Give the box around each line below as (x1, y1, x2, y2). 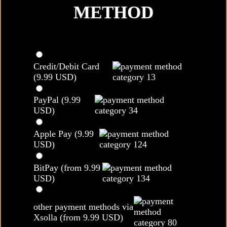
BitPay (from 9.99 (33, 162, 100, 173)
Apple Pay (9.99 (33, 128, 94, 139)
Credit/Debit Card (33, 61, 99, 71)
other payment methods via (33, 201, 133, 212)
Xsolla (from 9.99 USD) (33, 212, 123, 222)
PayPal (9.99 (33, 95, 81, 105)
